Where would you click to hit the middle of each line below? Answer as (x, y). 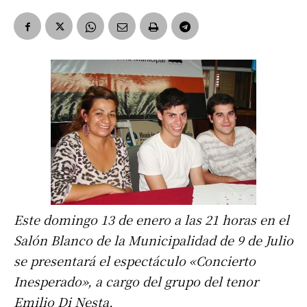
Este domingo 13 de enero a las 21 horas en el (151, 220)
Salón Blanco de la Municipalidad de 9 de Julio (153, 240)
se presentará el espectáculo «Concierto (135, 261)
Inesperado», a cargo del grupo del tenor (136, 281)
